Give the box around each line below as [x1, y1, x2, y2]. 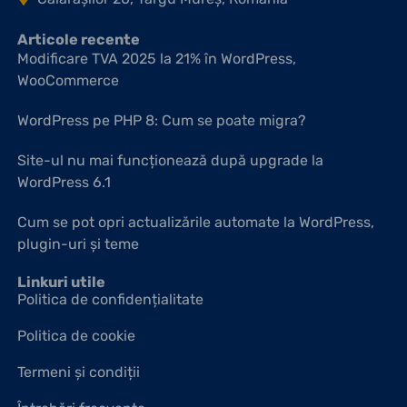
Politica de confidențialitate [16, 291, 203, 309]
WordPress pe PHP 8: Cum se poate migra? [16, 112, 306, 130]
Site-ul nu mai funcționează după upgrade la [16, 152, 323, 170]
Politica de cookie [16, 327, 135, 345]
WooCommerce [16, 72, 119, 90]
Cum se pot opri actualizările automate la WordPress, [16, 213, 374, 232]
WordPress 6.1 [16, 174, 111, 192]
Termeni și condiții [16, 363, 140, 382]
